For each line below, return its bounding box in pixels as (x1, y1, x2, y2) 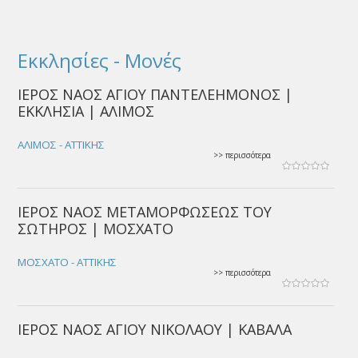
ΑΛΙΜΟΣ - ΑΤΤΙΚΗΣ (18, 137, 105, 152)
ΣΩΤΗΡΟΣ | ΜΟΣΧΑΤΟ (18, 219, 174, 238)
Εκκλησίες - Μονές (18, 47, 182, 74)
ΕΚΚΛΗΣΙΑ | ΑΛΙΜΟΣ (18, 101, 155, 121)
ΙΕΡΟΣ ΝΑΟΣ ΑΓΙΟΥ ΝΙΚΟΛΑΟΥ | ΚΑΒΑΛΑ (18, 320, 292, 339)
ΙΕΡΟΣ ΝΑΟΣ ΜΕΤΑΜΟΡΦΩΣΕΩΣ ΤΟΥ (18, 202, 272, 221)
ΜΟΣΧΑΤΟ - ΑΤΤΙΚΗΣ (18, 255, 117, 269)
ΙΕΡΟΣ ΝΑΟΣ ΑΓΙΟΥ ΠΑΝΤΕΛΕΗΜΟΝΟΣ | (18, 85, 293, 104)
